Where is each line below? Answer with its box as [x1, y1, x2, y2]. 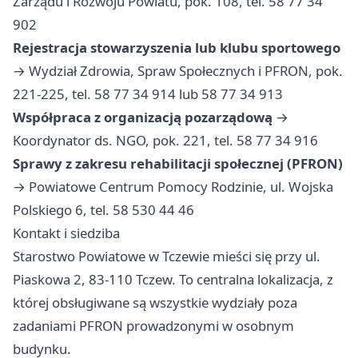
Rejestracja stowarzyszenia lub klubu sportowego [13, 38, 340, 58]
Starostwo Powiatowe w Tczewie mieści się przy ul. [13, 247, 320, 266]
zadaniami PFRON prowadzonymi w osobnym [13, 316, 294, 336]
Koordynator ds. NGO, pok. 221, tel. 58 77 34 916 [13, 131, 318, 150]
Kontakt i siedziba [13, 224, 120, 243]
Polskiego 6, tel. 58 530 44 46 [13, 201, 194, 220]
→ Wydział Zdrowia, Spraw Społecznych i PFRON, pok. [13, 62, 343, 81]
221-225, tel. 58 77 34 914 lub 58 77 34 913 [13, 85, 283, 104]
